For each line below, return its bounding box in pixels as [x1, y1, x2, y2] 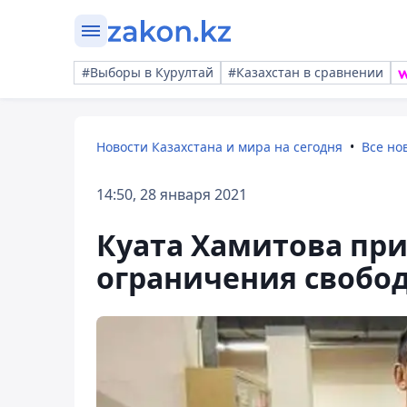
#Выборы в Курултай [82, 64, 213, 81]
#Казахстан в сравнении [228, 64, 383, 81]
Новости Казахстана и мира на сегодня [96, 138, 342, 155]
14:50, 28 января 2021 [96, 184, 247, 204]
